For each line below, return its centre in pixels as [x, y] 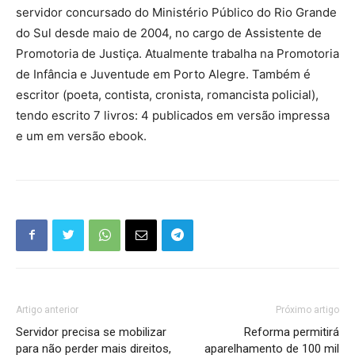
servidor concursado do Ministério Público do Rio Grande [176, 12]
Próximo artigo [307, 309]
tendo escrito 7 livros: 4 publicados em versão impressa [173, 115]
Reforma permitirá [292, 332]
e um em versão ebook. [81, 136]
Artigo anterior [47, 309]
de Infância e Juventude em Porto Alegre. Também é [163, 74]
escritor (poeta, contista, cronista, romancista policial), [167, 94]
